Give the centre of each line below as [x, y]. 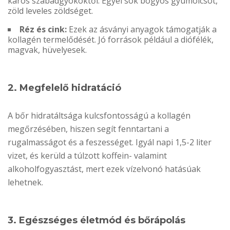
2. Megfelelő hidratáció [64, 88]
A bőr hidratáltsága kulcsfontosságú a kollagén [99, 116]
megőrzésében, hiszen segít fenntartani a [88, 129]
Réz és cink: [43, 30]
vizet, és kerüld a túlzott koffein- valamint [87, 156]
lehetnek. [25, 183]
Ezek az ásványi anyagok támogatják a [142, 30]
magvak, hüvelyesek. [47, 50]
